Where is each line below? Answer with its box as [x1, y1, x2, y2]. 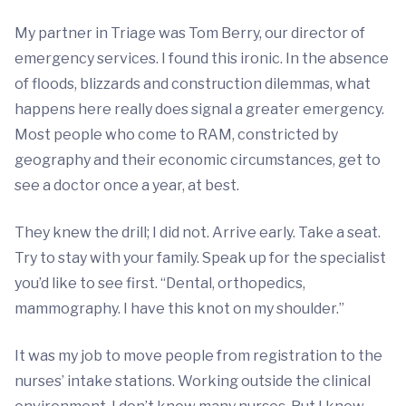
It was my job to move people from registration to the [14, 347, 382, 364]
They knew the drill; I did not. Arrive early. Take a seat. [14, 224, 381, 241]
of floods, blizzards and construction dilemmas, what [14, 75, 371, 92]
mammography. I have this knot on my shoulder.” [14, 300, 344, 317]
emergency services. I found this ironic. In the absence [14, 50, 389, 67]
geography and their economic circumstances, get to [14, 151, 381, 169]
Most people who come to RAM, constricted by [14, 126, 338, 143]
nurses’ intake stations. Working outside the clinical [14, 372, 371, 390]
